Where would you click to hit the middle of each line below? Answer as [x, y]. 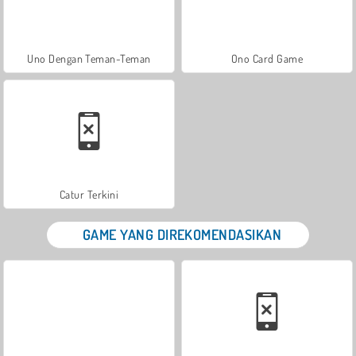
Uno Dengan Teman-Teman [89, 58]
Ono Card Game [267, 58]
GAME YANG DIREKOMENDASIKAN [182, 234]
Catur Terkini [89, 194]
